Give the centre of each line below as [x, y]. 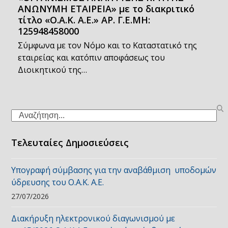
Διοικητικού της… [52, 70]
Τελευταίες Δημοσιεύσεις [70, 142]
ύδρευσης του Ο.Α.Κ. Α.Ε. [58, 182]
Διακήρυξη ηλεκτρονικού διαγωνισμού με [93, 218]
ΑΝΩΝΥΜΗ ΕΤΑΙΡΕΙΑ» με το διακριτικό [106, 9]
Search [24, 115]
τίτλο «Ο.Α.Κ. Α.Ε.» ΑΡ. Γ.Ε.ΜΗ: [84, 20]
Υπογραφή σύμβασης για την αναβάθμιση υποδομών [114, 170]
